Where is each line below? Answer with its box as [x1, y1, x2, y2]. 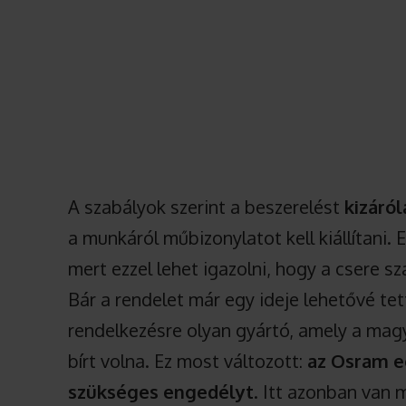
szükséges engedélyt [68, 380, 255, 404]
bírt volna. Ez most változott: [68, 349, 308, 373]
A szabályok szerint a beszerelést [68, 195, 345, 219]
